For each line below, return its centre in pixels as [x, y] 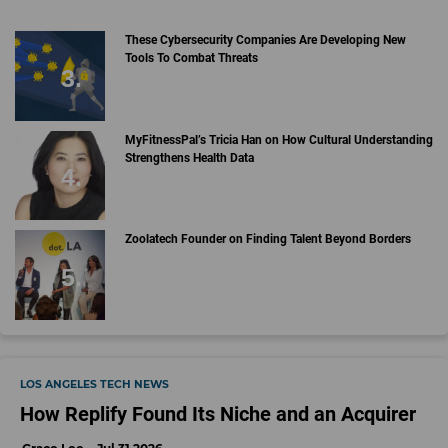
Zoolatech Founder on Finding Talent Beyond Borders [267, 239]
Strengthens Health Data [189, 157]
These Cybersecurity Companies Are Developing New [265, 40]
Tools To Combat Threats [191, 58]
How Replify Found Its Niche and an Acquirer [218, 413]
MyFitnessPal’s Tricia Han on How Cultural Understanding [278, 139]
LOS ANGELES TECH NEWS [94, 384]
